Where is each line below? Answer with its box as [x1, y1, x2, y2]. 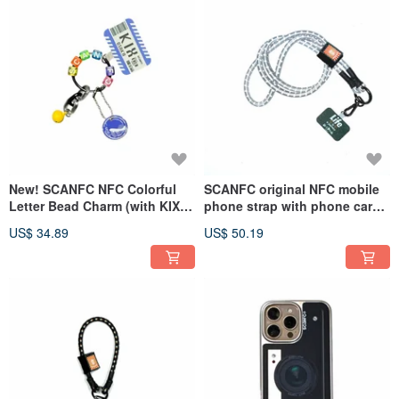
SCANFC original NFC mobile [204, 179, 379, 198]
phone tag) [9, 213, 76, 232]
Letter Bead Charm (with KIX [9, 196, 180, 215]
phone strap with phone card [204, 196, 380, 215]
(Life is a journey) [204, 213, 311, 232]
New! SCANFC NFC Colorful [9, 179, 176, 198]
